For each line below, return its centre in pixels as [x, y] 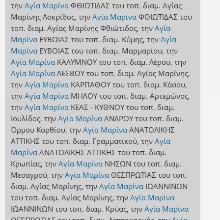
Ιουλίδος [25, 119]
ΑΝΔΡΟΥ [118, 119]
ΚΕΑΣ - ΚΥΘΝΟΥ [97, 107]
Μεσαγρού [29, 175]
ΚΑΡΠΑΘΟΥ [90, 85]
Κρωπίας [26, 164]
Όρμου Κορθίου [38, 130]
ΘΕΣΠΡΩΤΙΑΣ [133, 175]
